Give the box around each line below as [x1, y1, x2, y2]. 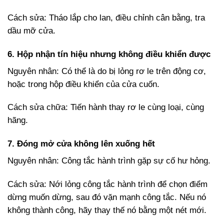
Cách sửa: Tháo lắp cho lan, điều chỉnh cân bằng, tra [7, 12, 205, 22]
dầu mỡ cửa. [7, 25, 55, 35]
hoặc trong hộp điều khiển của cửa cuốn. [7, 79, 159, 89]
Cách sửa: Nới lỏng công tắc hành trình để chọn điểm [7, 179, 207, 189]
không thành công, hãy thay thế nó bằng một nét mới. [7, 205, 206, 215]
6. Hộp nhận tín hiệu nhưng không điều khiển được [7, 49, 210, 59]
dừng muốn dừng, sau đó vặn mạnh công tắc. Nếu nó [7, 192, 206, 202]
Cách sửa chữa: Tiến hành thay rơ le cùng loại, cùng [7, 102, 204, 112]
